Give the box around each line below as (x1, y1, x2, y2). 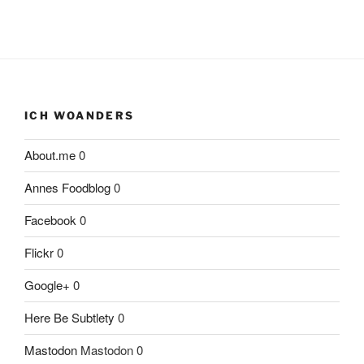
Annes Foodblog (24, 179, 110, 197)
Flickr (24, 244, 54, 262)
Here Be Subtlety (24, 309, 115, 327)
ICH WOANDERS (24, 109, 135, 123)
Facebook (24, 211, 76, 229)
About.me (24, 146, 76, 164)
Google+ (24, 276, 70, 294)
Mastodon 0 (77, 341, 143, 359)
